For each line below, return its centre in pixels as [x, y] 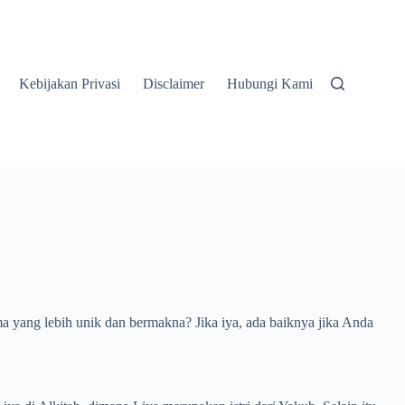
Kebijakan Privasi [69, 83]
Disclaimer [173, 83]
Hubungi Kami [269, 83]
